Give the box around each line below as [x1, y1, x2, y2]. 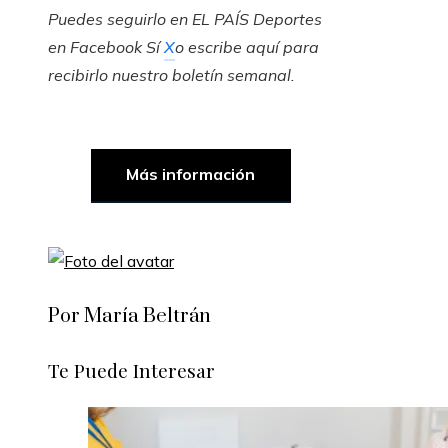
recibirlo [48, 65, 112, 85]
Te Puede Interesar [48, 357, 215, 384]
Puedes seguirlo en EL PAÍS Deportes [48, 9, 322, 29]
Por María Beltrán [48, 304, 211, 330]
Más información [126, 164, 256, 184]
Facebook [70, 37, 142, 57]
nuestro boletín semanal [112, 65, 291, 85]
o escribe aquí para [175, 37, 319, 57]
